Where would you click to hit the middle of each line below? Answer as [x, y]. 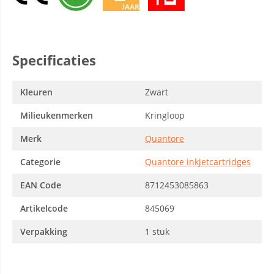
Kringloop [165, 115]
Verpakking [44, 231]
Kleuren [36, 92]
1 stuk [157, 231]
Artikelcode [44, 208]
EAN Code [41, 185]
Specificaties [54, 60]
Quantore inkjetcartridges [198, 162]
